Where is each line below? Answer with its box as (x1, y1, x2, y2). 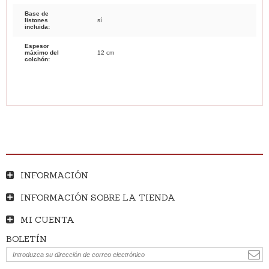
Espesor (25, 42, 49, 49)
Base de (25, 10, 49, 17)
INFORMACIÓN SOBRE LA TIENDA (20, 192, 175, 203)
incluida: (25, 23, 50, 30)
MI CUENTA (20, 214, 74, 225)
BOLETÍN (6, 233, 47, 244)
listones (25, 16, 48, 23)
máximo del (25, 49, 59, 56)
